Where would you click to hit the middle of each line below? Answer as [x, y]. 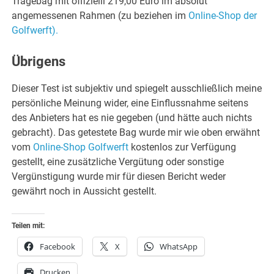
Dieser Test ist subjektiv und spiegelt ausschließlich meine [137, 88]
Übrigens [39, 62]
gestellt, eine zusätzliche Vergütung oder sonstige [118, 161]
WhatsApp [179, 246]
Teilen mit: [28, 225]
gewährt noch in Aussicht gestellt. [84, 191]
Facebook [58, 246]
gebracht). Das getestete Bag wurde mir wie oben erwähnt [136, 132]
